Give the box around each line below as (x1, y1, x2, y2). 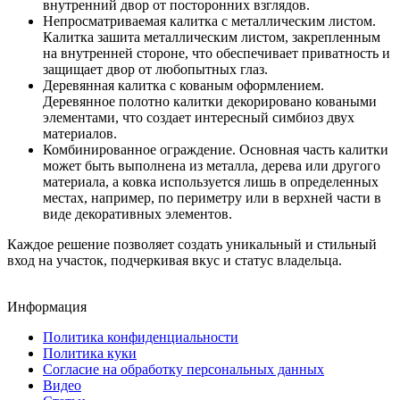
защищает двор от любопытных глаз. (43, 61, 268, 77)
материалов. (43, 125, 117, 141)
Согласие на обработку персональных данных (43, 361, 324, 377)
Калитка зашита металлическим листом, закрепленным (43, 29, 380, 45)
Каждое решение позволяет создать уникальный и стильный (7, 236, 377, 252)
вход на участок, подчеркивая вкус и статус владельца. (7, 252, 342, 268)
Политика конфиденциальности (43, 329, 238, 345)
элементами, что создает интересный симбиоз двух (43, 109, 354, 125)
